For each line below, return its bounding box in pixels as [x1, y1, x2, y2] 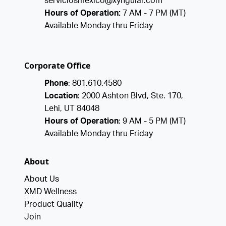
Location [44, 93, 78, 101]
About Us [24, 176, 59, 184]
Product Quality [24, 201, 83, 209]
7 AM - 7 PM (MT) [121, 10, 186, 19]
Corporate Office [24, 60, 90, 72]
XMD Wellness [24, 188, 77, 197]
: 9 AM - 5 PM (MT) [119, 118, 186, 127]
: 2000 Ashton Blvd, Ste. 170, [78, 93, 183, 101]
